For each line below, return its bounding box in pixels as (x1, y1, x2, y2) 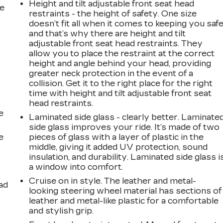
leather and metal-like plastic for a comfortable (29, 196, 219, 206)
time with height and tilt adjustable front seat (29, 88, 212, 98)
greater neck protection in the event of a (29, 68, 194, 78)
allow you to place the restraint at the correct (29, 48, 215, 58)
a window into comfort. (29, 162, 123, 172)
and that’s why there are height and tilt (29, 28, 186, 38)
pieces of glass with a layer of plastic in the (29, 132, 204, 142)
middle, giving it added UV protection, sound (29, 142, 208, 152)
